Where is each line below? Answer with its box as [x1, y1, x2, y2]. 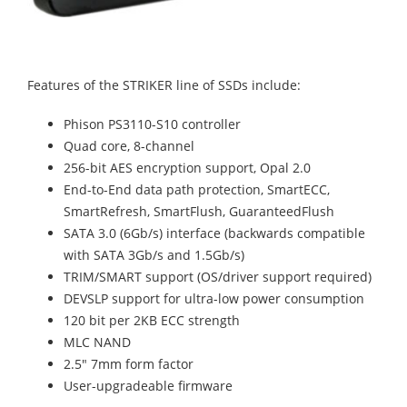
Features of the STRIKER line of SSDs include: [27, 76, 301, 94]
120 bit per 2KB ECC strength [64, 312, 240, 330]
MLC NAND [64, 333, 131, 352]
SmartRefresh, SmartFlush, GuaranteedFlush [64, 203, 334, 221]
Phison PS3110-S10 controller [64, 115, 241, 134]
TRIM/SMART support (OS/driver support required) [64, 268, 372, 286]
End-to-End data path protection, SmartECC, [64, 181, 330, 199]
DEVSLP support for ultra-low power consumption [64, 290, 364, 308]
